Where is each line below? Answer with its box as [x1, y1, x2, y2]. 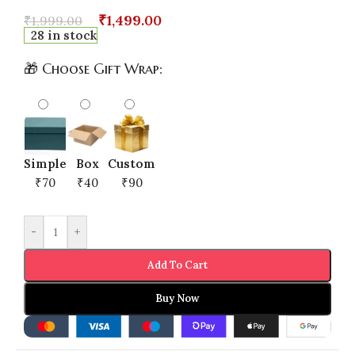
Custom [108, 155, 155, 171]
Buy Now [155, 291, 200, 305]
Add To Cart [147, 258, 208, 272]
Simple [24, 155, 67, 171]
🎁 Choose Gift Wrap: [24, 59, 162, 78]
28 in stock [31, 27, 97, 43]
